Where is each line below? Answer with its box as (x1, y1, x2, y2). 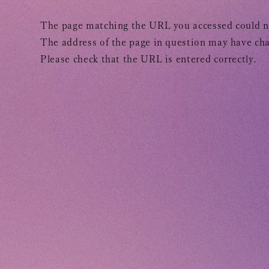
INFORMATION (36, 154, 206, 186)
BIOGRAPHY (36, 234, 182, 265)
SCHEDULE (36, 194, 164, 226)
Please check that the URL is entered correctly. (40, 54, 256, 64)
